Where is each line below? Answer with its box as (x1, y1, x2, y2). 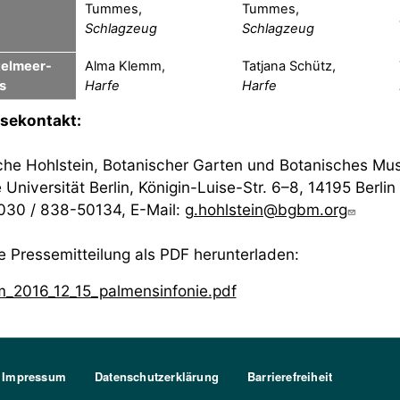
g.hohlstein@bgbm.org (184, 199, 347, 219)
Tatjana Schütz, (241, 57, 336, 74)
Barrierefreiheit (247, 367, 333, 385)
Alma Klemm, (84, 57, 165, 74)
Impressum (2, 367, 67, 385)
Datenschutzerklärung (95, 367, 220, 385)
